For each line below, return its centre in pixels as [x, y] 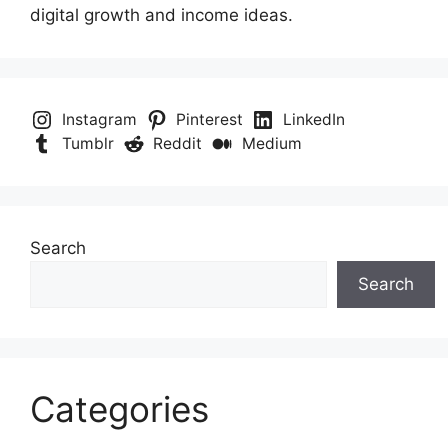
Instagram [99, 120]
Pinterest [210, 120]
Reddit [178, 144]
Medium [271, 144]
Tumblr [87, 144]
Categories [119, 409]
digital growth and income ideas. [161, 15]
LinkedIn [313, 120]
